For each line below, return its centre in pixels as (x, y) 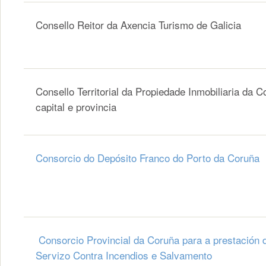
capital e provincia (76, 107)
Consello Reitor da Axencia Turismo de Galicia (138, 25)
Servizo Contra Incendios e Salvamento (124, 255)
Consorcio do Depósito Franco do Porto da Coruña (148, 158)
